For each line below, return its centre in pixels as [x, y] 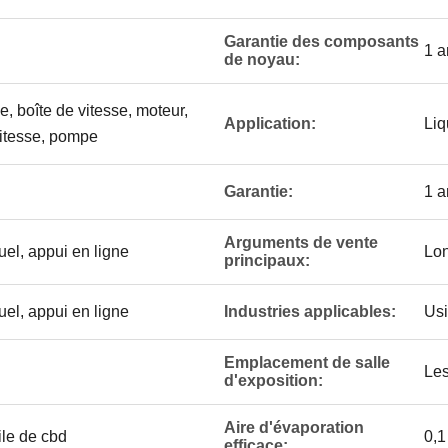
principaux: [267, 260]
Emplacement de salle [307, 362]
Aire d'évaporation [294, 427]
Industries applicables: [310, 311]
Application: [270, 123]
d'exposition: [273, 380]
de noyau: [262, 59]
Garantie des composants [321, 41]
